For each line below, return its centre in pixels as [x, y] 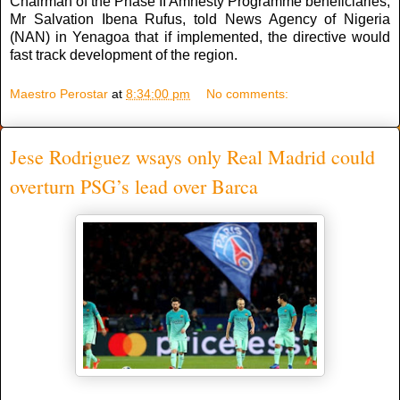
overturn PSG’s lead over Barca [134, 186]
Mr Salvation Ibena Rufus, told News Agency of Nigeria [200, 20]
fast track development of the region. [124, 55]
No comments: [248, 93]
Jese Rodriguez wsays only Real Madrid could [192, 156]
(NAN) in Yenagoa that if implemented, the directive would [200, 37]
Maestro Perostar [59, 93]
